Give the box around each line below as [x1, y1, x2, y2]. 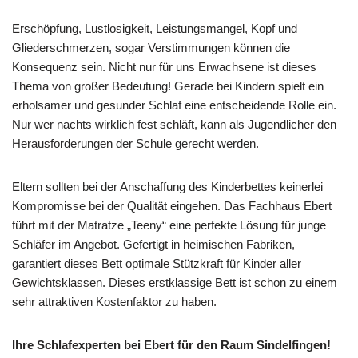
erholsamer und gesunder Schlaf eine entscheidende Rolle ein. [12, 97, 336, 112]
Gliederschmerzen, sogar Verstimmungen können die [12, 40, 290, 54]
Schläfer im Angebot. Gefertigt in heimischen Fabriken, [12, 237, 295, 251]
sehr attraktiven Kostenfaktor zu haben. [12, 294, 217, 308]
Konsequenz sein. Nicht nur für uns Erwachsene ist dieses [12, 59, 316, 74]
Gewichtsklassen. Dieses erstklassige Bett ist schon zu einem [12, 275, 337, 289]
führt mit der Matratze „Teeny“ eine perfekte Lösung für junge [12, 217, 326, 232]
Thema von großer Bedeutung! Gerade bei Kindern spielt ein [12, 78, 324, 93]
